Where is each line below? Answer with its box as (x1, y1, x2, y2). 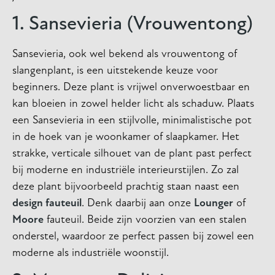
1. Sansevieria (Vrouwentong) (12, 14, 253, 34)
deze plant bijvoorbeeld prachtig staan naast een (12, 180, 239, 193)
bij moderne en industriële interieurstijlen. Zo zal (12, 164, 239, 176)
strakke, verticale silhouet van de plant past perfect (12, 147, 252, 160)
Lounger (194, 197, 233, 209)
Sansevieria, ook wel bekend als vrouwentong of (12, 48, 237, 60)
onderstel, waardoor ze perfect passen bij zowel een (12, 230, 254, 242)
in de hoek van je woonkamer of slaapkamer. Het (12, 131, 239, 143)
